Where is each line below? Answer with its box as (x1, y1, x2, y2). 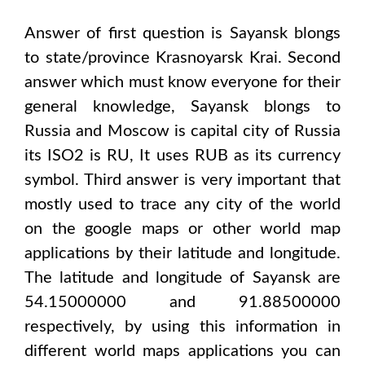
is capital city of (169, 123, 295, 139)
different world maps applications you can (24, 343, 341, 359)
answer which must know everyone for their (24, 74, 341, 90)
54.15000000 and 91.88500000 (24, 294, 341, 310)
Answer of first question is (24, 25, 230, 42)
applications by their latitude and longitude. (24, 245, 341, 262)
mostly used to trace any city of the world (24, 196, 341, 213)
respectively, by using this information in (24, 319, 341, 335)
